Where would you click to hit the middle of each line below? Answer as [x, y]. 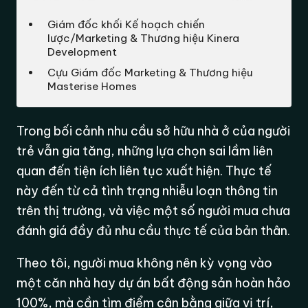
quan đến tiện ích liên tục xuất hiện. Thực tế [144, 170]
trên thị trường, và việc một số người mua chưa [154, 210]
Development [82, 52]
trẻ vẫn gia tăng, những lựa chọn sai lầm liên [145, 151]
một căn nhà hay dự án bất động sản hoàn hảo [154, 283]
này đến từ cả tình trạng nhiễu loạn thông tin [147, 190]
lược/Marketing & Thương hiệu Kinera [144, 38]
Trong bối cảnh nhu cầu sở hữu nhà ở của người [154, 131]
